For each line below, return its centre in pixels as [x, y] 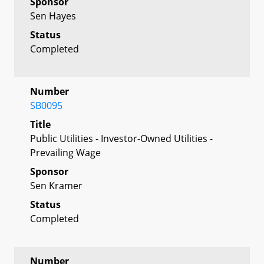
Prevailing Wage [65, 152]
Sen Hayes [53, 16]
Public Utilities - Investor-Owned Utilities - [121, 138]
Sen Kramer [56, 185]
